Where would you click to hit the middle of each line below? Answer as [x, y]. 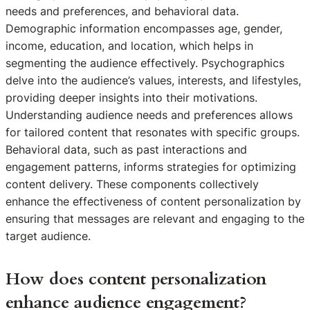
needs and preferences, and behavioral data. [122, 11]
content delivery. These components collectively [132, 184]
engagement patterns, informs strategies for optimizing [151, 166]
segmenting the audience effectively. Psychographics [145, 63]
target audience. [48, 236]
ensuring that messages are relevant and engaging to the [155, 218]
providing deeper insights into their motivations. [131, 97]
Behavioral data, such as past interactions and [126, 149]
